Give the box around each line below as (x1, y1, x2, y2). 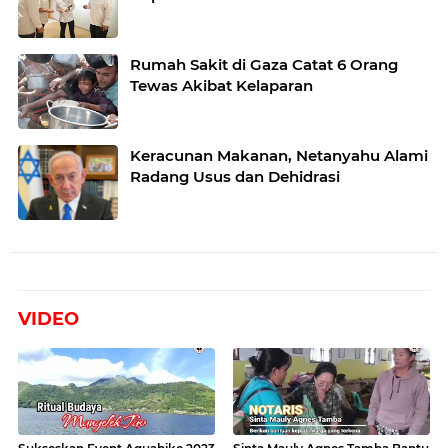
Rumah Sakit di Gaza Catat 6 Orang (130, 54, 398, 74)
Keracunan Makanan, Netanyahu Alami (130, 145, 428, 165)
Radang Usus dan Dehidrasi (130, 166, 340, 186)
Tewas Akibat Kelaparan (130, 75, 313, 95)
